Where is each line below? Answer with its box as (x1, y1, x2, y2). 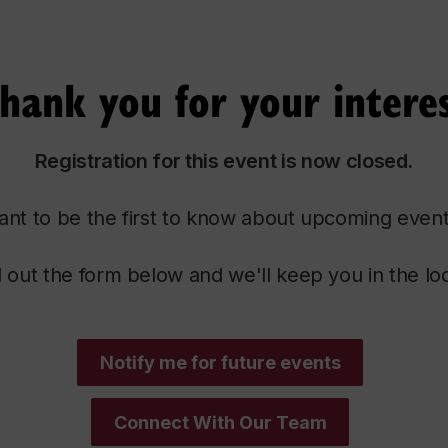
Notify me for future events (99, 351, 341, 373)
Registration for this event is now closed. (34, 148, 414, 173)
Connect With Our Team (113, 411, 327, 433)
